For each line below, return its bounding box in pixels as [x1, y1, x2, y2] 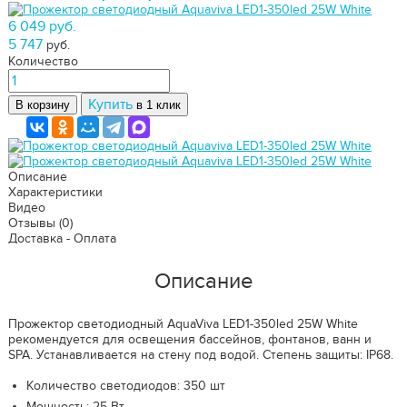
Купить [88, 95, 136, 114]
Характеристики [8, 184, 103, 200]
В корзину [15, 98, 70, 112]
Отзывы [8, 215, 55, 231]
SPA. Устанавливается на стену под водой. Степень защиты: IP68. [8, 347, 393, 362]
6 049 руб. [8, 17, 76, 35]
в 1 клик [136, 98, 181, 112]
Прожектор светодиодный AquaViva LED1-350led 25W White [8, 316, 358, 332]
